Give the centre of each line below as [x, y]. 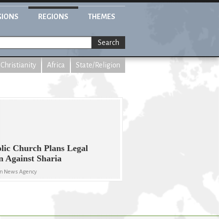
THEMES [102, 17]
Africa [56, 65]
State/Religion [98, 65]
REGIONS [53, 17]
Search [109, 43]
